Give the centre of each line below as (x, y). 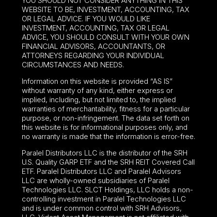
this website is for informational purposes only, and (104, 127)
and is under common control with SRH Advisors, (101, 208)
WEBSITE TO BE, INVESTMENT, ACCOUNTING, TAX (105, 9)
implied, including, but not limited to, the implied (99, 99)
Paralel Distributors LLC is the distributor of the (98, 153)
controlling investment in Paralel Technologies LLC (104, 199)
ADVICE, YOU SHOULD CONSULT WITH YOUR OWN (105, 37)
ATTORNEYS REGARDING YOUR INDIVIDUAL (93, 55)
